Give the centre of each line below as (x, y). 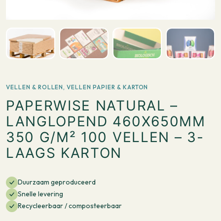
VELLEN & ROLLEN (35, 87)
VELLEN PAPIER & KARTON (108, 87)
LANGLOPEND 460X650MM (106, 121)
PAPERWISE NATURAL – (92, 105)
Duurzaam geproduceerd (57, 182)
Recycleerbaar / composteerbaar (70, 206)
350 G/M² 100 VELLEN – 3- (105, 137)
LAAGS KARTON (64, 153)
